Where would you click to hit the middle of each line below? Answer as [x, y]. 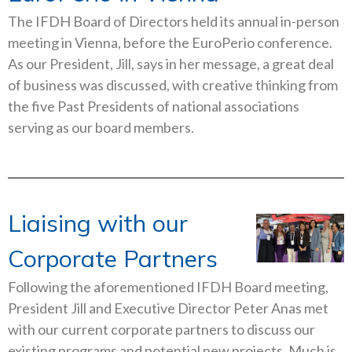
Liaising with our [98, 223]
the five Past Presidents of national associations [154, 106]
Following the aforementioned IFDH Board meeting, [168, 286]
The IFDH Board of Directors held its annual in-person [174, 22]
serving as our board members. [101, 128]
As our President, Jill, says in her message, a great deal [171, 64]
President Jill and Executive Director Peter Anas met [168, 308]
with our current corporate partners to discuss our [161, 329]
